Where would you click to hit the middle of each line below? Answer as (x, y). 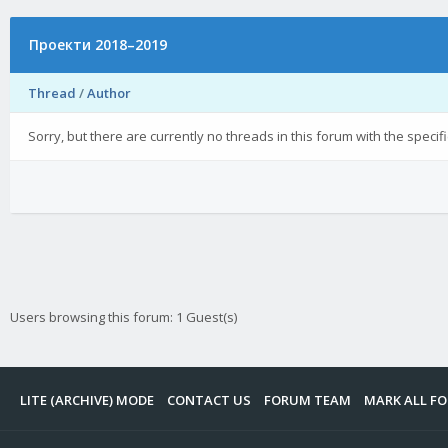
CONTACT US (209, 400)
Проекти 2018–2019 (98, 44)
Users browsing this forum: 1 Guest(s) (123, 317)
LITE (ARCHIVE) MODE (87, 400)
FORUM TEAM (307, 400)
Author (109, 93)
